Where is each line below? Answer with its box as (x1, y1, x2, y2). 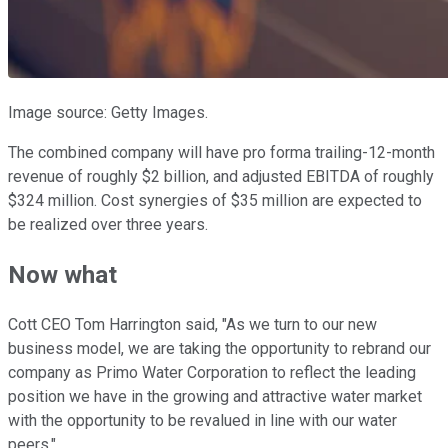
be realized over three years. (8, 215, 208, 235)
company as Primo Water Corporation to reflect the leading (8, 363, 416, 383)
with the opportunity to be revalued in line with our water (8, 411, 397, 431)
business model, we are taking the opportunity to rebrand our (8, 339, 431, 359)
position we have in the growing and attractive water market (8, 387, 422, 407)
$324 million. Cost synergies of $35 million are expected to (8, 191, 422, 211)
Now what (8, 261, 117, 290)
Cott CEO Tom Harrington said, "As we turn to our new (8, 315, 377, 335)
